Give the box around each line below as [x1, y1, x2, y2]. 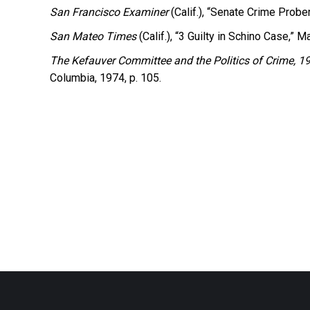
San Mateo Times [50, 30, 136, 43]
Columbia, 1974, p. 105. [50, 71, 161, 84]
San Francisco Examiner [50, 6, 168, 19]
